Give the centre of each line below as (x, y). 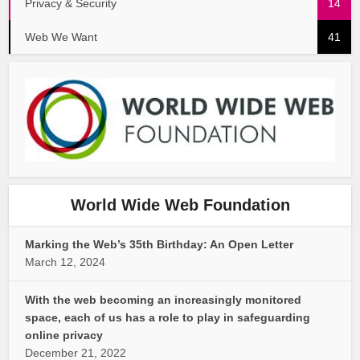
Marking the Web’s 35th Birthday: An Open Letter (160, 245)
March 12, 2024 (65, 262)
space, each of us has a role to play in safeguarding (168, 318)
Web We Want (61, 37)
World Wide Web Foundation (180, 205)
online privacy (64, 335)
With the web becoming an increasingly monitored (164, 300)
